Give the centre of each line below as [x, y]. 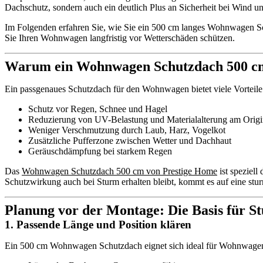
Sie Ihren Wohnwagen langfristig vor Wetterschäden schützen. [120, 38]
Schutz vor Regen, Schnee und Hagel [98, 109]
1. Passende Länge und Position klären [98, 224]
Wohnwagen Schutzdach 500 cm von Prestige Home [119, 171]
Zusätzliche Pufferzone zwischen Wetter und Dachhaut [130, 140]
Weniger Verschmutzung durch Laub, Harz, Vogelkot [127, 130]
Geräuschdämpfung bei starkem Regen [100, 151]
